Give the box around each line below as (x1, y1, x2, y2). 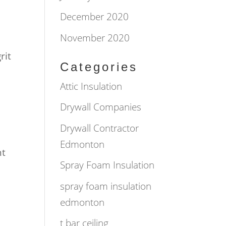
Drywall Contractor (60, 121, 139, 135)
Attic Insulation (60, 79, 123, 93)
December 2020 (60, 10, 129, 23)
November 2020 (60, 31, 130, 44)
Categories (60, 60, 138, 74)
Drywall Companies (60, 100, 142, 114)
